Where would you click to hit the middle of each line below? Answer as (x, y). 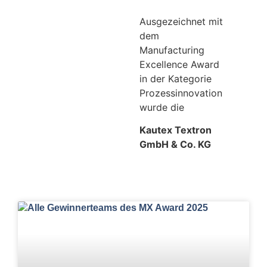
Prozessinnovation (181, 93)
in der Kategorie (176, 78)
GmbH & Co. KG (175, 144)
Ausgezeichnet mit (181, 21)
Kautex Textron (176, 130)
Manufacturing (172, 50)
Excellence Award (179, 64)
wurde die (162, 107)
